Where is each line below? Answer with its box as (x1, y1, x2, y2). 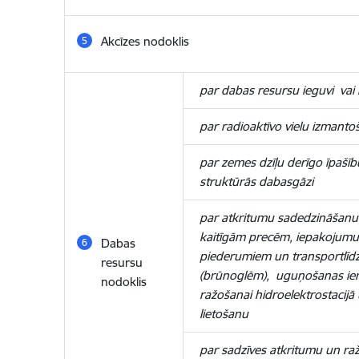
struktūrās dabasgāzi (199, 174, 313, 189)
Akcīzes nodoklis (100, 34, 189, 49)
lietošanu (199, 306, 248, 321)
